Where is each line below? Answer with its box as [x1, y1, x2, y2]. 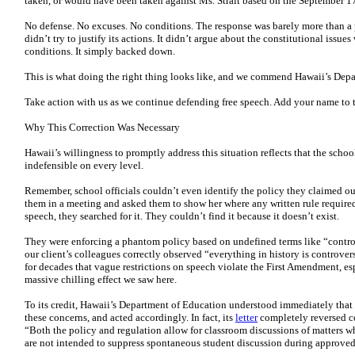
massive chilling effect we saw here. [25, 273, 177, 285]
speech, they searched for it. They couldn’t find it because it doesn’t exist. [25, 210, 339, 222]
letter [235, 311, 258, 323]
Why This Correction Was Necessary [25, 121, 180, 133]
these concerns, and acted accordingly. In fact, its [25, 311, 235, 323]
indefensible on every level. [25, 159, 143, 171]
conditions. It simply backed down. [25, 45, 175, 57]
